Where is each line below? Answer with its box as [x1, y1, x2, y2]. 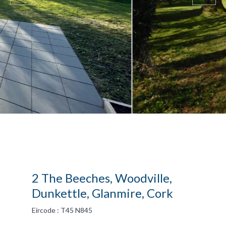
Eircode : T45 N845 [32, 205, 92, 214]
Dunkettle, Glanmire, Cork [32, 185, 173, 200]
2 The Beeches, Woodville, [32, 170, 172, 185]
